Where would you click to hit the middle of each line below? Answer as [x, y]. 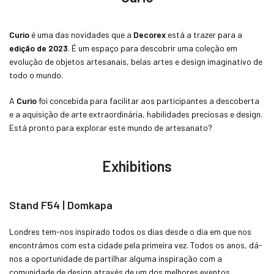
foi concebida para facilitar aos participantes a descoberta [148, 100]
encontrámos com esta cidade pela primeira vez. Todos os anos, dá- [136, 245]
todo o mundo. [36, 75]
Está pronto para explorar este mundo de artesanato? [111, 127]
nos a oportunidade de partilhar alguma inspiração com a [116, 258]
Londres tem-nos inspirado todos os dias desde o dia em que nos [130, 231]
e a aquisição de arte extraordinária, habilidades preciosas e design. [136, 114]
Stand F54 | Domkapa [61, 205]
